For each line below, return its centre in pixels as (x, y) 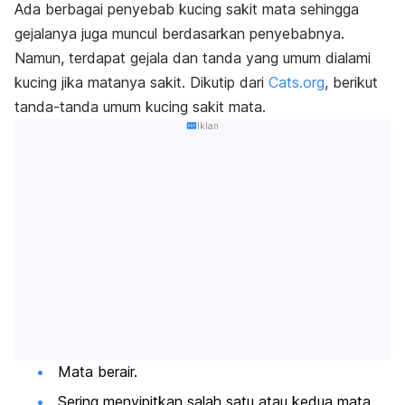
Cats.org (297, 83)
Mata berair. (98, 371)
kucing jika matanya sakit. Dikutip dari (141, 83)
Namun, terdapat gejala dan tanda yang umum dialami (193, 58)
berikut (353, 83)
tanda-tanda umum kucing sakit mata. (140, 107)
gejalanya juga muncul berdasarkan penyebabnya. (179, 34)
